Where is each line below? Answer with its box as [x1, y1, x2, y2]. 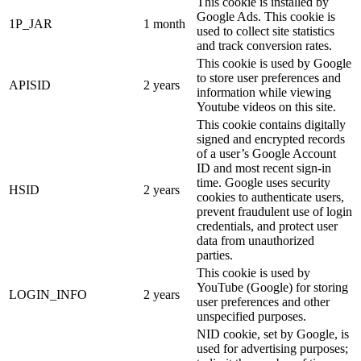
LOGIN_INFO [9, 288, 87, 302]
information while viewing [197, 85, 331, 100]
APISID [9, 78, 51, 93]
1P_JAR [9, 17, 52, 31]
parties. [197, 248, 233, 263]
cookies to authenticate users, [197, 190, 344, 205]
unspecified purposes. [197, 309, 306, 324]
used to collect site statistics [197, 24, 334, 39]
